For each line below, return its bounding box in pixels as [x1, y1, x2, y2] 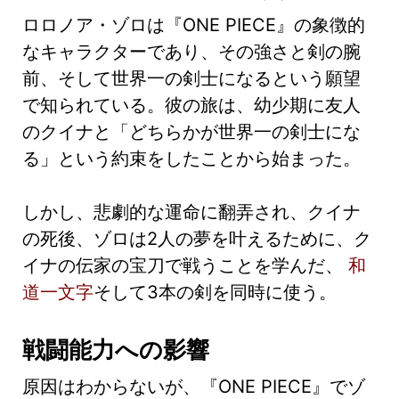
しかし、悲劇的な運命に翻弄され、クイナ [22, 200, 361, 223]
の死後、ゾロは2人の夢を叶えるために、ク [22, 227, 371, 249]
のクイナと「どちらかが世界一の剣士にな [22, 120, 361, 142]
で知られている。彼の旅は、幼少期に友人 [22, 94, 361, 116]
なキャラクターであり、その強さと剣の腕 [22, 40, 361, 62]
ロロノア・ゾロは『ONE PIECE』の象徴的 [22, 13, 365, 36]
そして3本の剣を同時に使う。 [94, 281, 337, 303]
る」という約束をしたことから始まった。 [22, 147, 361, 169]
